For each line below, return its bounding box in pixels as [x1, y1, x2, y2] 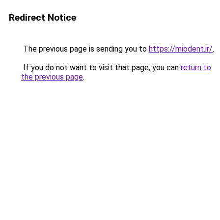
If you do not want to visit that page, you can [21, 63, 181, 72]
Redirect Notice [9, 12, 76, 23]
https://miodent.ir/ [149, 44, 213, 54]
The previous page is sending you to [21, 44, 149, 54]
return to [181, 63, 211, 72]
